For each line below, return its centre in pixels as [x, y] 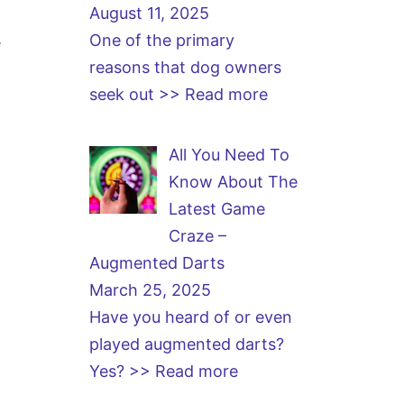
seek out [124, 94]
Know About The [233, 182]
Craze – [197, 236]
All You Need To [229, 155]
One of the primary [161, 40]
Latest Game [217, 209]
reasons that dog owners [185, 67]
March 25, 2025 [150, 290]
